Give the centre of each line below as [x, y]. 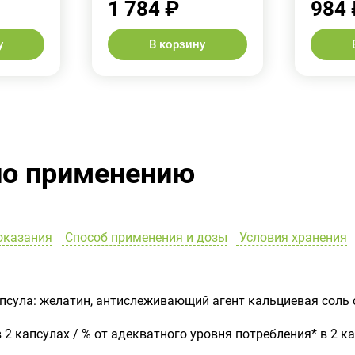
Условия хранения [291, 237]
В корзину [177, 44]
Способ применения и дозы [144, 237]
